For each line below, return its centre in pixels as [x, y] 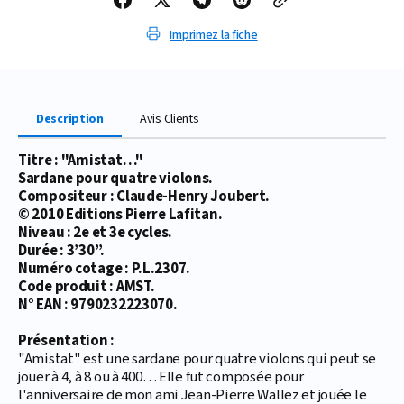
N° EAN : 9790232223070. [98, 305]
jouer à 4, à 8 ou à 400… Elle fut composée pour [161, 377]
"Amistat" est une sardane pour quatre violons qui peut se [197, 359]
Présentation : [67, 341]
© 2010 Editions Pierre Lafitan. [122, 215]
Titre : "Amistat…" [81, 161]
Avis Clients [169, 119]
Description [70, 119]
